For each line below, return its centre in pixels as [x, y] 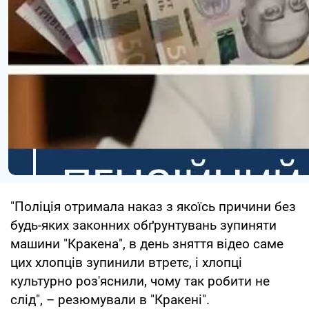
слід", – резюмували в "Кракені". [110, 299]
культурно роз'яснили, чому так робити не [140, 281]
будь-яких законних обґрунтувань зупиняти [143, 225]
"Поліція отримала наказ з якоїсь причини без [153, 206]
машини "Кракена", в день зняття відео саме [147, 243]
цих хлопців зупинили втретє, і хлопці [126, 262]
